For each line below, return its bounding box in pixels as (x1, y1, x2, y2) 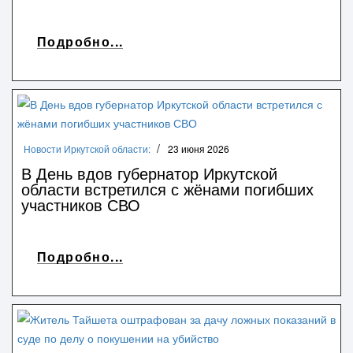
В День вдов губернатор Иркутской (21, 161, 277, 184)
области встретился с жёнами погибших (21, 176, 314, 200)
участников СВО (21, 192, 140, 216)
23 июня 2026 (168, 141, 229, 155)
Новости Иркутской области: (24, 141, 150, 155)
